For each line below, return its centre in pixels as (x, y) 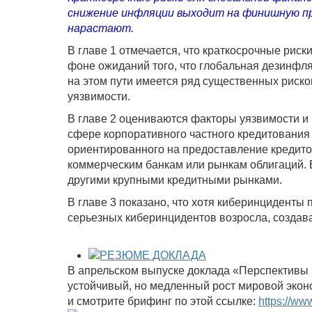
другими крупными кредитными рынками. (175, 180)
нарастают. (101, 28)
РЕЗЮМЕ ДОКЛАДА (153, 255)
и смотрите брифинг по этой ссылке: (163, 301)
